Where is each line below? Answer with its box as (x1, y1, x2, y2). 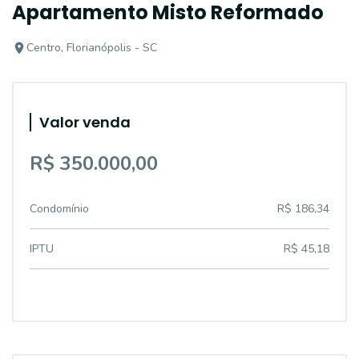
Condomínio (30, 201, 89, 216)
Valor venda (39, 112, 131, 132)
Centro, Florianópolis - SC (26, 40, 157, 55)
